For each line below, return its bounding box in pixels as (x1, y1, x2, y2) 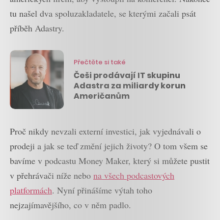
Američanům (74, 90, 130, 102)
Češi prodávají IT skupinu (74, 69, 180, 81)
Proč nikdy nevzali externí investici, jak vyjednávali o (10, 125, 201, 137)
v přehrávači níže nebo (10, 169, 93, 182)
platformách (10, 184, 52, 196)
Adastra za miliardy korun (74, 80, 186, 91)
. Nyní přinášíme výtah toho (52, 184, 152, 196)
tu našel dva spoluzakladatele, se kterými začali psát (10, 7, 196, 20)
